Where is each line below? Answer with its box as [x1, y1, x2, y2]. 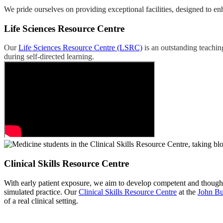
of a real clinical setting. [4, 196, 78, 205]
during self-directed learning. [4, 52, 94, 61]
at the [177, 187, 198, 196]
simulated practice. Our [4, 187, 79, 196]
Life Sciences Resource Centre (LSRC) [18, 43, 142, 52]
